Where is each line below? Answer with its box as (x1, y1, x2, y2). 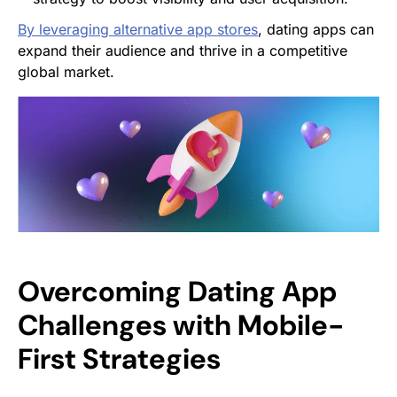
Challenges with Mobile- (18, 306, 345, 344)
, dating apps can (258, 19, 374, 38)
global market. (18, 62, 114, 81)
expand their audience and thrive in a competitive (18, 41, 347, 59)
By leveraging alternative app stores (18, 19, 258, 38)
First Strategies (18, 339, 221, 378)
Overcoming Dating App (18, 272, 337, 310)
